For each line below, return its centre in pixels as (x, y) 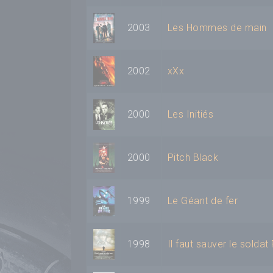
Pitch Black (193, 158)
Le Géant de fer (203, 201)
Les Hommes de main (217, 28)
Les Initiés (191, 115)
